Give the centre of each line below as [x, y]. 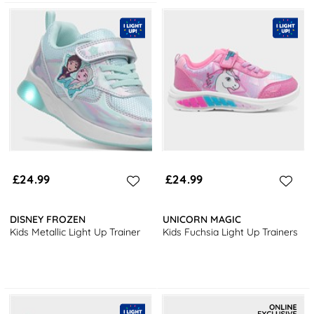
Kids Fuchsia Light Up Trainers [231, 232]
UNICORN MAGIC [202, 219]
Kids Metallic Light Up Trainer [75, 232]
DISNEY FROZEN [48, 219]
